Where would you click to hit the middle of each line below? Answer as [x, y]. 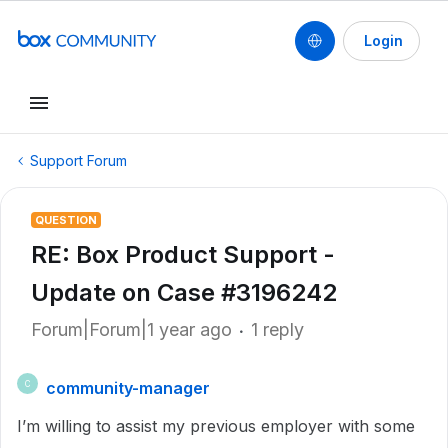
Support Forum [78, 160]
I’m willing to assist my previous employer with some [216, 426]
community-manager [128, 388]
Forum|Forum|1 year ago [131, 329]
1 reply [277, 329]
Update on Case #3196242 [184, 292]
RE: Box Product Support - [183, 254]
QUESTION [66, 220]
